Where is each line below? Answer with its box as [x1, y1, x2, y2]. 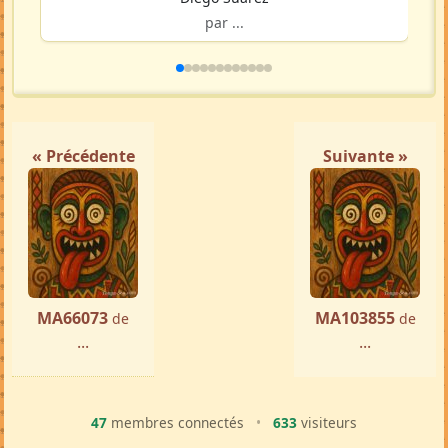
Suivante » [322, 145, 408, 168]
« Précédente [31, 145, 135, 168]
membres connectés [107, 413, 248, 433]
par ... [204, 13, 244, 33]
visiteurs [297, 413, 357, 433]
